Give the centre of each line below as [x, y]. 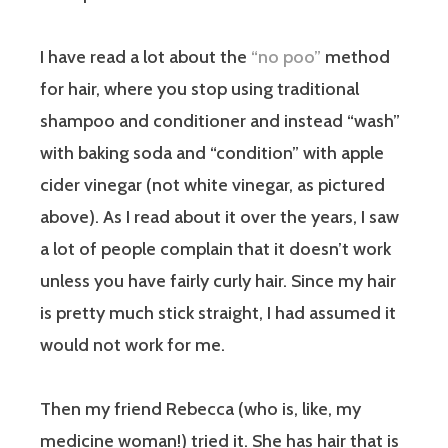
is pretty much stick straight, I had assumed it [218, 313]
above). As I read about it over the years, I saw [219, 217]
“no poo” [286, 57]
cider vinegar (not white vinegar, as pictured [212, 185]
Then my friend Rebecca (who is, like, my [200, 409]
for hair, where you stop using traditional [199, 89]
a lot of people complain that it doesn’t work [215, 249]
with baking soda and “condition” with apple [212, 153]
